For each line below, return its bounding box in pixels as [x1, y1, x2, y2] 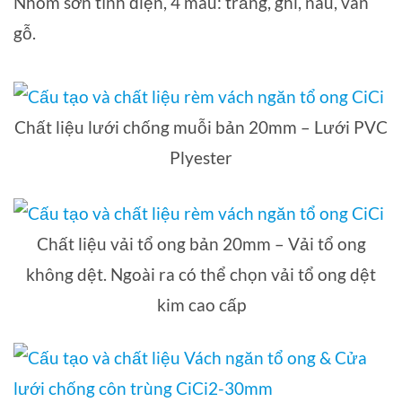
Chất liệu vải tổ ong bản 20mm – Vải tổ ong [36, 232, 366, 254]
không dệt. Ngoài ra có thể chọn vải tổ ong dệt [26, 263, 376, 284]
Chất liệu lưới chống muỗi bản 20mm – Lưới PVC [14, 117, 388, 138]
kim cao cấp [156, 293, 246, 315]
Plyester [170, 147, 232, 169]
